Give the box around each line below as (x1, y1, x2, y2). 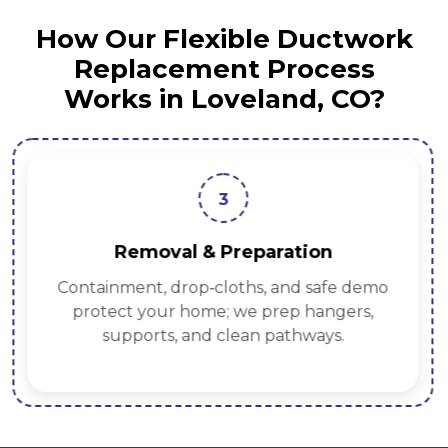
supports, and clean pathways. (101, 326, 344, 346)
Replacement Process (73, 53, 375, 86)
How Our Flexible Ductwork (35, 23, 413, 56)
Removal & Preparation (113, 241, 332, 264)
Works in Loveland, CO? (63, 83, 385, 116)
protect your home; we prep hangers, (72, 302, 374, 322)
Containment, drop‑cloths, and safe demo (57, 278, 389, 298)
